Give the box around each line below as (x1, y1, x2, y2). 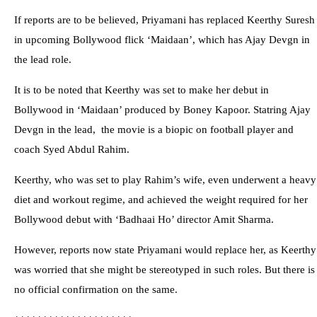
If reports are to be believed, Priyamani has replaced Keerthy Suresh (14, 14, 315, 26)
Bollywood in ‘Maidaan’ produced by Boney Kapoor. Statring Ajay (14, 104, 311, 116)
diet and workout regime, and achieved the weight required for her (14, 194, 308, 206)
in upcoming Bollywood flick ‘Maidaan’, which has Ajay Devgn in (14, 34, 310, 46)
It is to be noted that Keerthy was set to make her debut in (14, 84, 269, 96)
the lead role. (14, 54, 71, 66)
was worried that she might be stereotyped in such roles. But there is (14, 264, 315, 276)
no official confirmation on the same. (14, 284, 178, 296)
